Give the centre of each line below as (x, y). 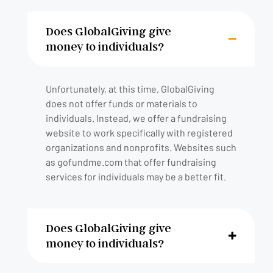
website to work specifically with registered (139, 132)
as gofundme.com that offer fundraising (131, 161)
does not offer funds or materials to (122, 103)
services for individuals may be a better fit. (136, 176)
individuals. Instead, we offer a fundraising (136, 118)
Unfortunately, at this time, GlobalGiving (130, 88)
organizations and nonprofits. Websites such (141, 147)
